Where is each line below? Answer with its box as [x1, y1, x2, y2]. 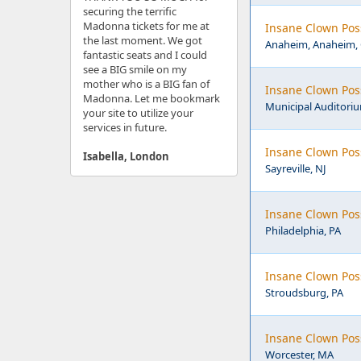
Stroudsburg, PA [265, 285, 343, 300]
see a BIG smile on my [83, 62, 187, 77]
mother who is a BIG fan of [83, 77, 210, 91]
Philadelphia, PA [265, 223, 341, 238]
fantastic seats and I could [83, 48, 207, 62]
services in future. [83, 120, 167, 135]
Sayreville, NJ [265, 161, 326, 176]
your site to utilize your [83, 106, 193, 120]
